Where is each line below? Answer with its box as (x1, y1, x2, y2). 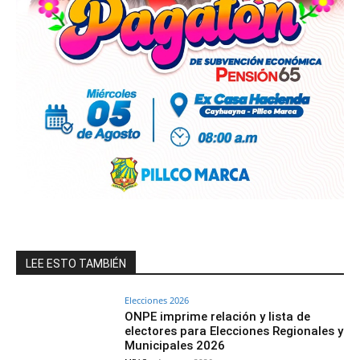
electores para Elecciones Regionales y (125, 323, 344, 338)
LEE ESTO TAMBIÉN (26, 256, 126, 270)
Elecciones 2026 (125, 293, 190, 306)
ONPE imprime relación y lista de (125, 309, 311, 324)
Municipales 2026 (125, 337, 226, 353)
